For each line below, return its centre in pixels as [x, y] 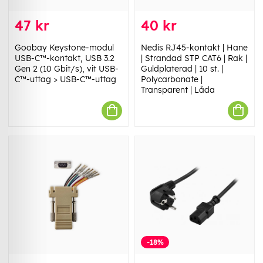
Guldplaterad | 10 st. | [182, 68]
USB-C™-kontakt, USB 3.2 [65, 58]
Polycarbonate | [172, 79]
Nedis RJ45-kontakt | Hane [194, 47]
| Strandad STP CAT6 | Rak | [194, 58]
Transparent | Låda [178, 90]
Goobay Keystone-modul [64, 47]
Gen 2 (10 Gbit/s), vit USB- [67, 68]
